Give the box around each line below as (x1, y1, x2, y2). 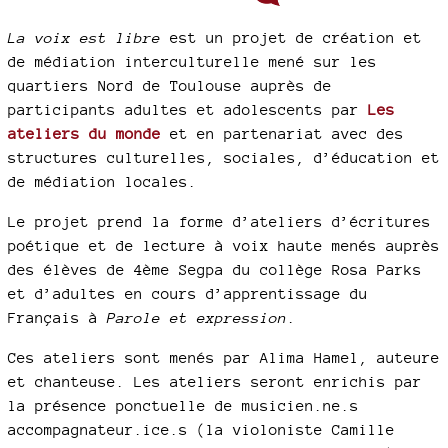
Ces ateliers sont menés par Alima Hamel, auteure (8, 349, 440, 366)
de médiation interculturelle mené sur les (8, 53, 377, 70)
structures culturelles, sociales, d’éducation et (8, 149, 440, 166)
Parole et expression (107, 309, 287, 326)
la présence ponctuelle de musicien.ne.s (8, 397, 359, 414)
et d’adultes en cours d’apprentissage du (8, 285, 368, 302)
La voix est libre (8, 29, 161, 46)
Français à (8, 309, 107, 326)
